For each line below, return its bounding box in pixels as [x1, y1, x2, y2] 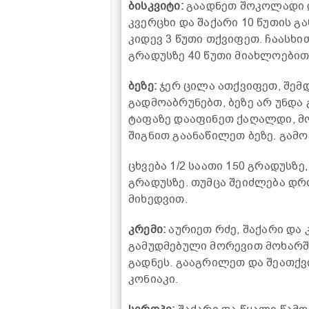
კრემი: [128, 221, 166, 237]
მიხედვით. [128, 191, 188, 207]
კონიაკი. [128, 271, 179, 287]
